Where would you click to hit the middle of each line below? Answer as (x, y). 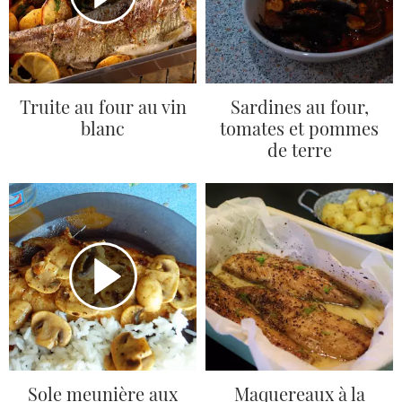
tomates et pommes (299, 128)
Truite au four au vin (103, 107)
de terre (299, 150)
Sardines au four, (299, 107)
